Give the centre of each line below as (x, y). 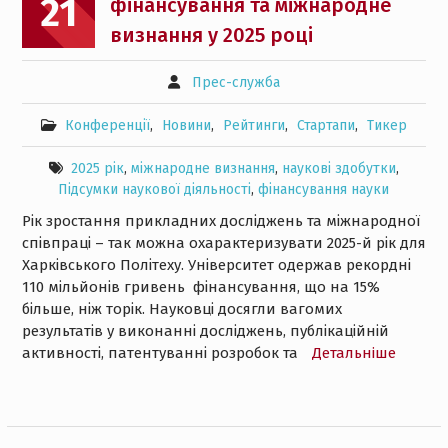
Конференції (107, 126)
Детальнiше (353, 353)
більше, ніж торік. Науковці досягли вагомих (181, 309)
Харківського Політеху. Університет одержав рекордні (216, 265)
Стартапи (325, 126)
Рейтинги (253, 126)
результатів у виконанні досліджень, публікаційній (205, 331)
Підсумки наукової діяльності (155, 190)
